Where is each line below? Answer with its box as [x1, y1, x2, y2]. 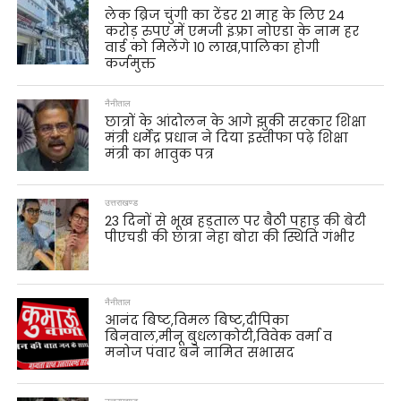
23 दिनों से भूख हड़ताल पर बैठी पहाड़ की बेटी [105, 211, 367, 230]
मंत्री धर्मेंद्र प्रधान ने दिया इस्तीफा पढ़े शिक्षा [105, 128, 349, 147]
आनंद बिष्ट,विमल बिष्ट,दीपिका [105, 311, 290, 329]
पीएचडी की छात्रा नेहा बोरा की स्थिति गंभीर [105, 227, 359, 246]
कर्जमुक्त [105, 54, 157, 73]
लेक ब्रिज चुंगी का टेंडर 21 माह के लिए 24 [105, 5, 346, 24]
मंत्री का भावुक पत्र [105, 144, 215, 163]
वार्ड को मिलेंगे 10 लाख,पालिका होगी [105, 38, 320, 56]
